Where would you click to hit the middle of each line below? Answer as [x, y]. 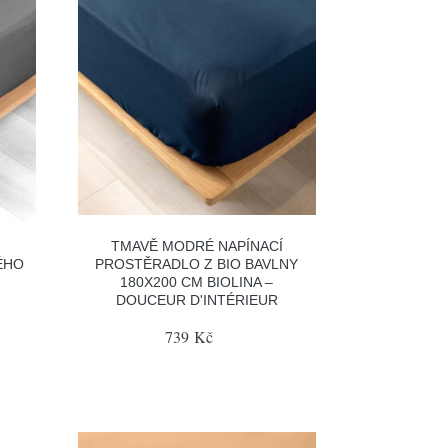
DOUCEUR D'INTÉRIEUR [196, 299]
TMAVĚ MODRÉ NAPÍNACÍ [196, 245]
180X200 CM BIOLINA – [197, 281]
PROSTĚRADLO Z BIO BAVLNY [197, 263]
